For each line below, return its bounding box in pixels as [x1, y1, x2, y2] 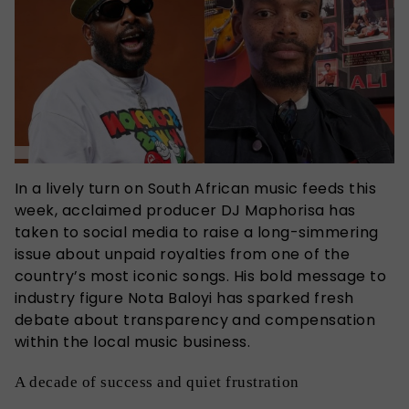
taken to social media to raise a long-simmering [15, 221, 379, 243]
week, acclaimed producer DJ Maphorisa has [15, 199, 356, 221]
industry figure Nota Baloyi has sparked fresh [15, 287, 354, 309]
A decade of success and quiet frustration [15, 372, 299, 391]
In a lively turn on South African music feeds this [15, 177, 377, 199]
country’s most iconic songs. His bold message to [15, 265, 387, 287]
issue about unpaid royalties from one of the [15, 243, 351, 265]
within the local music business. [15, 330, 251, 352]
